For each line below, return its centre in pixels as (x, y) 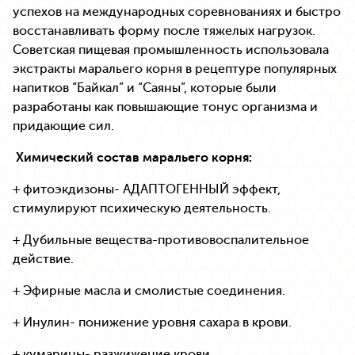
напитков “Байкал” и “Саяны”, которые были (145, 88)
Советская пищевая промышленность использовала (171, 50)
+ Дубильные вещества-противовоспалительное (161, 240)
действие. (43, 259)
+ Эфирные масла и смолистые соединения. (149, 290)
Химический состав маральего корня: (134, 157)
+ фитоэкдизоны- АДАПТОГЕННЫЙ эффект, (147, 189)
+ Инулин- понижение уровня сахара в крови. (152, 322)
